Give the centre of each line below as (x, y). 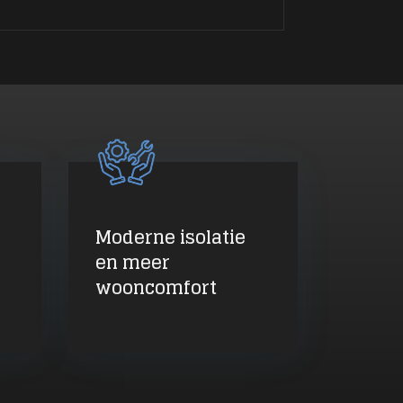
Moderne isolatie (170, 237)
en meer (133, 262)
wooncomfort (156, 287)
